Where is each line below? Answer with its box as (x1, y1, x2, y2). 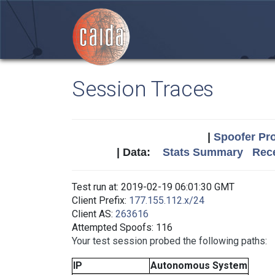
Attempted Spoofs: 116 (72, 222, 172, 233)
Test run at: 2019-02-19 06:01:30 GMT (72, 181, 234, 193)
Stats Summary (162, 146, 243, 158)
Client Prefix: (72, 195, 129, 206)
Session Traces (72, 76, 214, 102)
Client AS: (72, 208, 115, 220)
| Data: (116, 146, 163, 158)
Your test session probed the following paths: (72, 235, 267, 247)
